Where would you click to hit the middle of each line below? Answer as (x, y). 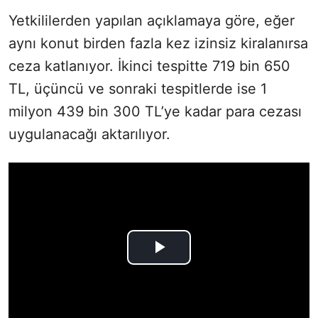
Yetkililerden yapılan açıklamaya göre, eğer (152, 20)
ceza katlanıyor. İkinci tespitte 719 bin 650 (149, 66)
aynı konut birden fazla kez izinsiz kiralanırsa (158, 43)
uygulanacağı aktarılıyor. (89, 134)
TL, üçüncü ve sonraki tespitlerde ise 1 (138, 88)
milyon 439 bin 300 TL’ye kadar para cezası (155, 111)
